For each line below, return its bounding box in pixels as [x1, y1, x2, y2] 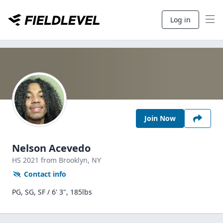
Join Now [144, 113, 176, 123]
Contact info [24, 169, 66, 179]
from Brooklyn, [41, 155, 92, 165]
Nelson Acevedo [12, 141, 91, 155]
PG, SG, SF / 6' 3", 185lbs [12, 187, 92, 197]
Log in [170, 15, 191, 24]
